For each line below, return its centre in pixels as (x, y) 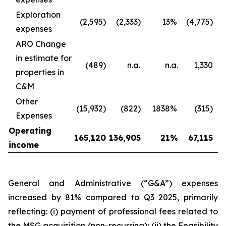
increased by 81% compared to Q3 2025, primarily (113, 197)
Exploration (38, 15)
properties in (40, 72)
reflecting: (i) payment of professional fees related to (113, 211)
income (24, 145)
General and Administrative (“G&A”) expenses (113, 183)
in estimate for (44, 58)
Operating (30, 131)
